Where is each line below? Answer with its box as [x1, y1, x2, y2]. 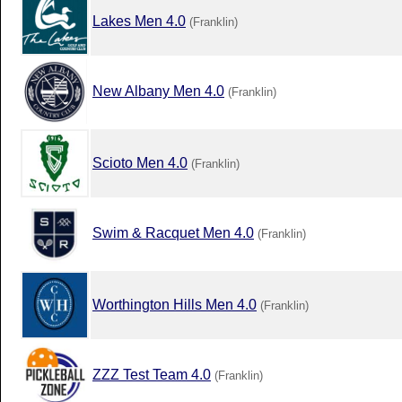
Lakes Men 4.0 [92, 13, 186, 29]
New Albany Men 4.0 [92, 83, 224, 99]
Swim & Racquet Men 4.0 [92, 224, 254, 240]
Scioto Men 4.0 [92, 154, 188, 170]
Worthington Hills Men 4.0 [92, 296, 257, 312]
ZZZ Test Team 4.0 [92, 366, 211, 382]
